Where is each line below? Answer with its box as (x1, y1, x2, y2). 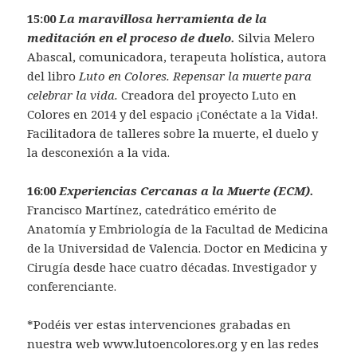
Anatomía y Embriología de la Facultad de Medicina (27, 221, 329, 237)
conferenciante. (27, 278, 117, 295)
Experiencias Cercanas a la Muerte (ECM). (59, 182, 315, 199)
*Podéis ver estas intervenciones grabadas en (27, 316, 292, 333)
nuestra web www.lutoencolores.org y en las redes (27, 335, 320, 352)
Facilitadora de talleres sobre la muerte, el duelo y (27, 125, 319, 142)
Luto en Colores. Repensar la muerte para (79, 68, 312, 84)
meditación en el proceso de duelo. (27, 29, 239, 46)
